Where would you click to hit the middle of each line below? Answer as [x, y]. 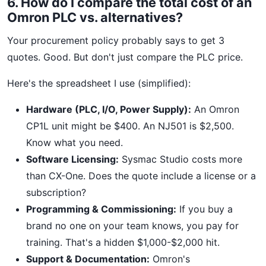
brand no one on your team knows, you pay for [132, 226]
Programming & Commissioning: [101, 209]
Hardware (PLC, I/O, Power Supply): [109, 109]
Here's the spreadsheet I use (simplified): [99, 83]
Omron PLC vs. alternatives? [95, 17]
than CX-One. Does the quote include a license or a [141, 176]
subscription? [56, 192]
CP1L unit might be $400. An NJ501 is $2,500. [130, 126]
